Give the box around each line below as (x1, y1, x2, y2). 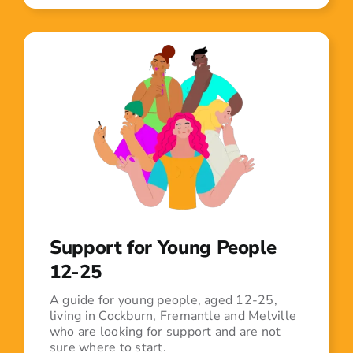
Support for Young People (49, 234, 277, 260)
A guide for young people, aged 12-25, (49, 291, 277, 309)
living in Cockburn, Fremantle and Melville (49, 307, 297, 325)
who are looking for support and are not (49, 322, 281, 340)
